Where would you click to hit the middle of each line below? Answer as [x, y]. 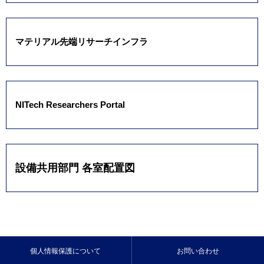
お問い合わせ [198, 251]
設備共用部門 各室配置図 [75, 168]
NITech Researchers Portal [70, 104]
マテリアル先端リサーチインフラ [82, 41]
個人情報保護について [65, 251]
